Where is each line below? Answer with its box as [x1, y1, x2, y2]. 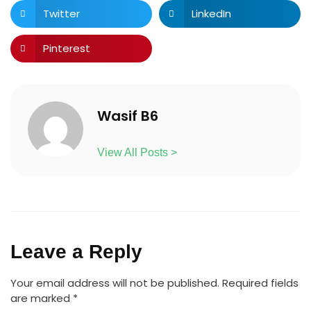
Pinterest [42, 40, 90, 56]
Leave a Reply [10, 240, 142, 262]
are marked [10, 290, 73, 305]
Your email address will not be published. [10, 275, 219, 290]
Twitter [42, 6, 80, 21]
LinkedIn [191, 6, 231, 21]
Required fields [222, 275, 299, 290]
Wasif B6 [97, 106, 158, 126]
